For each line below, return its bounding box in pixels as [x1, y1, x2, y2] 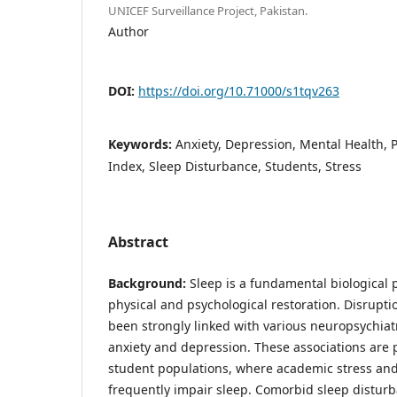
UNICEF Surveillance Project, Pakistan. [108, 2, 307, 19]
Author [108, 22, 149, 40]
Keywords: [108, 135, 175, 152]
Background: [108, 274, 186, 292]
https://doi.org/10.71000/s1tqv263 [138, 82, 339, 99]
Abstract [108, 231, 168, 252]
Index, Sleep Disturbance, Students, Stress [108, 157, 374, 175]
